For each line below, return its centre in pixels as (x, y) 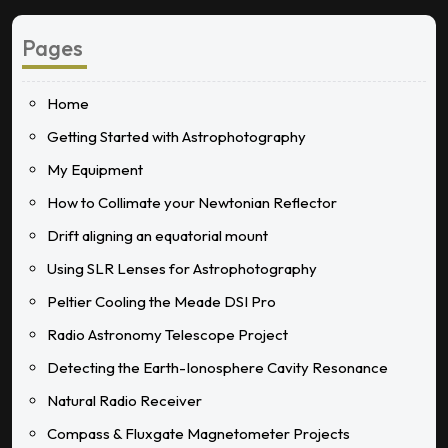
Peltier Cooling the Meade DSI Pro (161, 301)
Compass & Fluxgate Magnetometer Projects (198, 433)
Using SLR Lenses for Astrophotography (182, 268)
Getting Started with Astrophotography (176, 136)
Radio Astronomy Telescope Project (167, 334)
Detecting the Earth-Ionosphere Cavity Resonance (217, 367)
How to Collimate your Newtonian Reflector (192, 202)
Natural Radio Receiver (124, 400)
